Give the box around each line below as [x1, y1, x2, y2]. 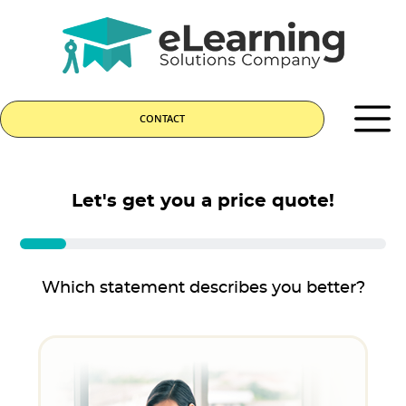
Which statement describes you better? [41, 279, 365, 296]
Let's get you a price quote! [72, 192, 334, 210]
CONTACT [140, 112, 185, 125]
